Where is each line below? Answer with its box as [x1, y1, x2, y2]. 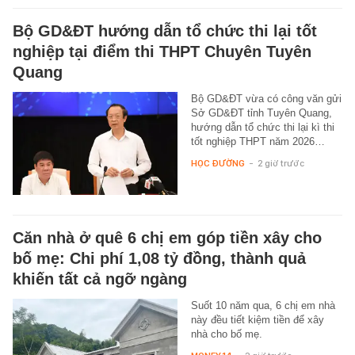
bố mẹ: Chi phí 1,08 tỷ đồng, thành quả [13, 249, 306, 267]
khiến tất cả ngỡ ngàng [13, 269, 187, 288]
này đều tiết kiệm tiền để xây [190, 313, 324, 326]
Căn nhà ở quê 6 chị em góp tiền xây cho [13, 228, 322, 246]
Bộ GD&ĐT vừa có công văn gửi [190, 92, 342, 105]
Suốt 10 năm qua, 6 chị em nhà [190, 299, 335, 311]
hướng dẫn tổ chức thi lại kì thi [190, 120, 334, 133]
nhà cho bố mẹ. [190, 327, 262, 340]
